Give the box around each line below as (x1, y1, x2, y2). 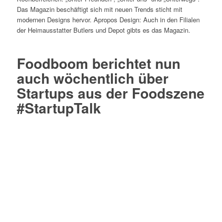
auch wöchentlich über (16, 68, 168, 89)
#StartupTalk (16, 98, 101, 118)
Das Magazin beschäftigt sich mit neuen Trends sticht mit (16, 4, 182, 14)
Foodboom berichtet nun (16, 53, 180, 74)
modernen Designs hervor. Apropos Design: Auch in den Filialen (16, 15, 200, 25)
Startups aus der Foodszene (16, 83, 205, 104)
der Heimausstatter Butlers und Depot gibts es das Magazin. (16, 25, 190, 35)
